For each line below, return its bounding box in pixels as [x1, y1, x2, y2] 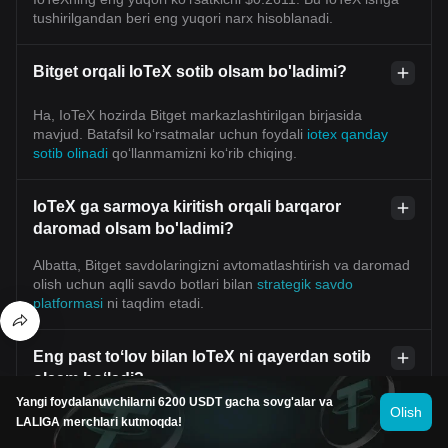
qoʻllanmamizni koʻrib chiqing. [112, 144, 297, 161]
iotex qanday [307, 125, 388, 142]
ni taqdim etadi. [103, 294, 204, 311]
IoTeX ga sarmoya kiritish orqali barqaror [33, 197, 341, 215]
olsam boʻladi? [33, 369, 144, 387]
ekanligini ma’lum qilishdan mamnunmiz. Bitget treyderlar [33, 425, 393, 442]
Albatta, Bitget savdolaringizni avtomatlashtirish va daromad [33, 256, 410, 273]
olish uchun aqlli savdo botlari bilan [33, 275, 257, 292]
